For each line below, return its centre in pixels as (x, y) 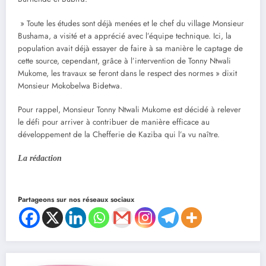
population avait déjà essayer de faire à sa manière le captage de (130, 48)
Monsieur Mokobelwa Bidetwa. (70, 85)
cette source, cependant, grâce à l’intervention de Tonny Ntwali (124, 61)
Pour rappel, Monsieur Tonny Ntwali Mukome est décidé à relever (129, 109)
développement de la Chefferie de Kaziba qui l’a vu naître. (119, 134)
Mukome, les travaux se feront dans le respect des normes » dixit (127, 73)
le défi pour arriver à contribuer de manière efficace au (114, 122)
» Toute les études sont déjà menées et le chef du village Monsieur (131, 23)
